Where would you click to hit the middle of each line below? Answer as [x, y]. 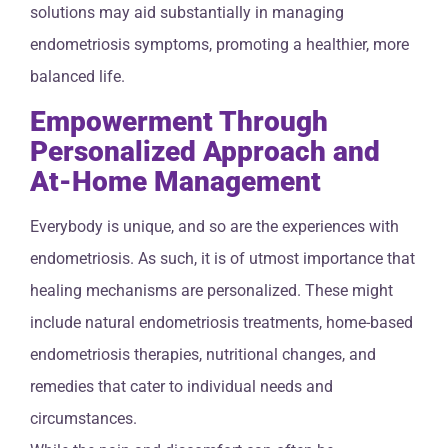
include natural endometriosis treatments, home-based [221, 322]
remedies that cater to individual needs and [181, 386]
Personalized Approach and [205, 152]
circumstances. [83, 418]
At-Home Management [175, 182]
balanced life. [77, 77]
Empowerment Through [179, 122]
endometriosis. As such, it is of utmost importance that [222, 258]
